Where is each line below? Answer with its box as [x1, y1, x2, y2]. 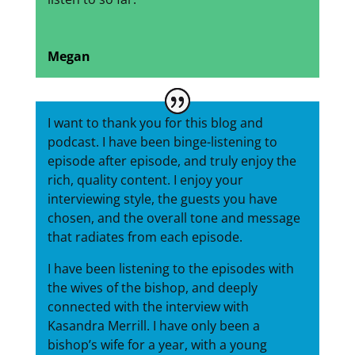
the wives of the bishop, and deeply [47, 279, 258, 297]
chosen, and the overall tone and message [47, 209, 300, 227]
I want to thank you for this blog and [47, 114, 263, 132]
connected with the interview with [47, 298, 249, 316]
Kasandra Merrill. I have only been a [47, 317, 260, 335]
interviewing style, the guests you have [47, 190, 277, 208]
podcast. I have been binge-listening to [47, 133, 277, 151]
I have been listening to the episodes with [47, 260, 294, 278]
